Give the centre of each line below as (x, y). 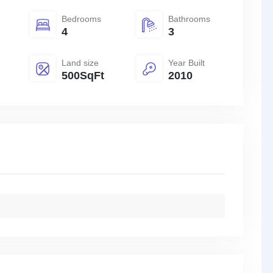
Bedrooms (81, 19)
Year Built (186, 63)
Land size (80, 63)
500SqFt (83, 76)
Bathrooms (189, 19)
